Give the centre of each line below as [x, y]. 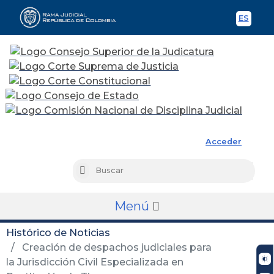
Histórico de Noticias [58, 232]
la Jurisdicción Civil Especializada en [95, 262]
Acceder [224, 141]
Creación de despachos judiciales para [116, 247]
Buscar [99, 171]
